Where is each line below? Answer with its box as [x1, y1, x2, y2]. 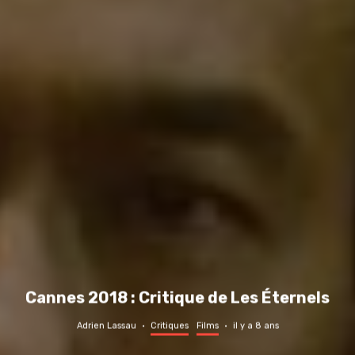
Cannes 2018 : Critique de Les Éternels [25, 288, 330, 307]
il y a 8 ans [232, 320, 279, 331]
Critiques [150, 320, 189, 331]
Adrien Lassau [76, 320, 136, 331]
